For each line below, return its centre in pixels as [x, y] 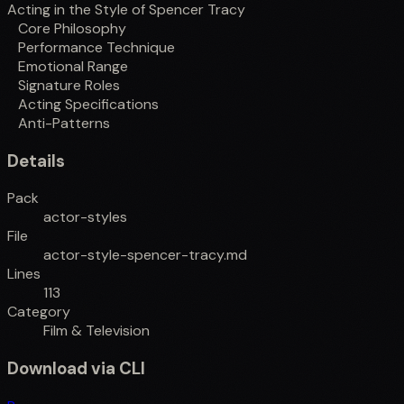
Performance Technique [96, 48]
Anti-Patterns [64, 124]
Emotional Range [73, 67]
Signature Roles [69, 86]
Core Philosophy [72, 29]
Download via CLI [76, 369]
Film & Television [96, 331]
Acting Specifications [88, 105]
